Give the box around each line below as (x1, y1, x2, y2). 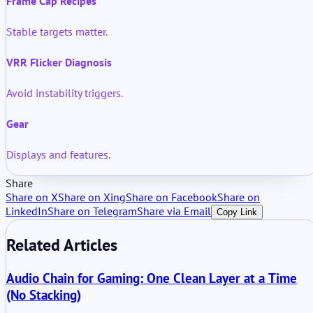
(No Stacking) (6, 286, 81, 303)
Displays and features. (6, 147, 110, 162)
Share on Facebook (126, 190, 217, 205)
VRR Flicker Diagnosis (6, 55, 112, 70)
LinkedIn (6, 204, 48, 219)
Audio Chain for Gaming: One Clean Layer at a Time (6, 269, 297, 286)
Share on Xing (58, 190, 126, 205)
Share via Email (137, 204, 211, 219)
